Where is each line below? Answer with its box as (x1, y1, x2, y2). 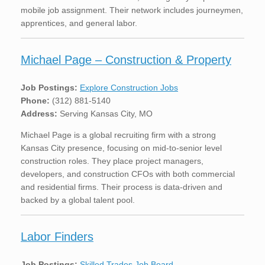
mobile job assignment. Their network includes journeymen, (21, 5, 243, 15)
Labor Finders (21, 230, 93, 243)
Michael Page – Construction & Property (21, 53, 231, 67)
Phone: (21, 95, 50, 105)
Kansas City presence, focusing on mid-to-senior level (21, 143, 222, 153)
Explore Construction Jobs (80, 82, 178, 92)
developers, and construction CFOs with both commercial (21, 169, 235, 179)
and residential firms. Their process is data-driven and (21, 182, 222, 192)
